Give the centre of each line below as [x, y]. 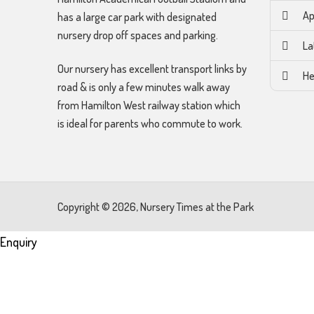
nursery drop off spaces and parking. [138, 35]
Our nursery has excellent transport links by [152, 69]
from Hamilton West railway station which [149, 105]
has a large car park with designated [137, 17]
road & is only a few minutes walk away [144, 87]
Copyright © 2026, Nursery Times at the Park [156, 207]
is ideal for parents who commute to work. [150, 123]
